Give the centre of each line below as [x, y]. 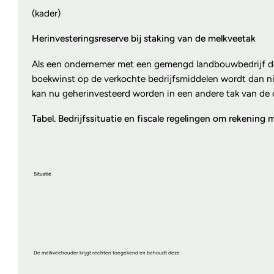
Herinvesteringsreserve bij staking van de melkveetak [143, 39]
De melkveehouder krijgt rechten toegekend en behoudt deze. [107, 253]
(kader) [46, 13]
